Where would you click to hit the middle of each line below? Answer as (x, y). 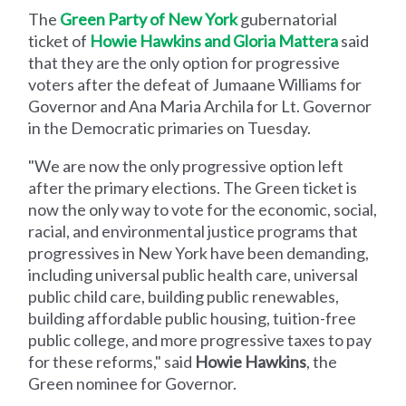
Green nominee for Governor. (133, 383)
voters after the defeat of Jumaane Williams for (195, 84)
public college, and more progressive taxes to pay (200, 339)
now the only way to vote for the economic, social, (203, 209)
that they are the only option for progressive (184, 62)
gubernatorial (288, 19)
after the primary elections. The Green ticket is (193, 187)
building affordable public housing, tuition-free (193, 318)
